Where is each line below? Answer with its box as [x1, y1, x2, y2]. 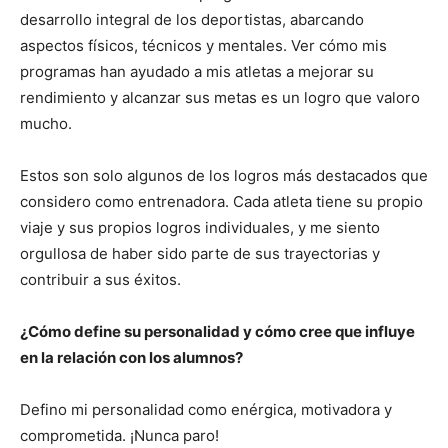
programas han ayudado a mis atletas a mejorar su [20, 62, 374, 82]
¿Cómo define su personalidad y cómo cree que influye [20, 322, 415, 342]
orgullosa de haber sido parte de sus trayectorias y [20, 244, 380, 264]
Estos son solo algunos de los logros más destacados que [20, 166, 428, 186]
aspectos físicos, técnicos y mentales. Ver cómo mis [20, 36, 387, 56]
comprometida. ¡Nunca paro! [20, 426, 219, 446]
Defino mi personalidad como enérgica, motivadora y [20, 400, 392, 420]
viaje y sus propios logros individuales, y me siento [20, 218, 380, 238]
